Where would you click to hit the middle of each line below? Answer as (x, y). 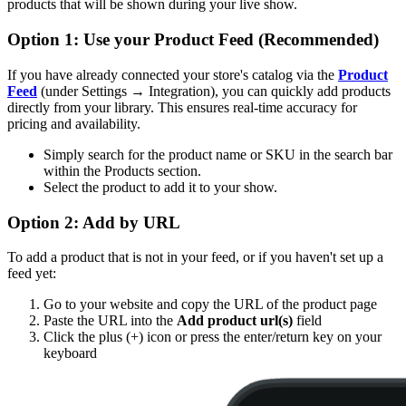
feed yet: (32, 274)
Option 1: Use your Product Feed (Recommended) (193, 40)
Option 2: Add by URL (94, 222)
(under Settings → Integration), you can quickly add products (214, 91)
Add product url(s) (235, 321)
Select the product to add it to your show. (160, 187)
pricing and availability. (74, 123)
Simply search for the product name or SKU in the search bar (218, 154)
